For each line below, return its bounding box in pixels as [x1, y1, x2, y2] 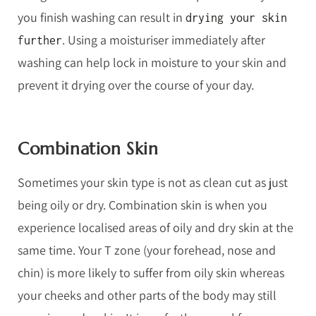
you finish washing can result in [18, 8, 186, 25]
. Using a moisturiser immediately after [62, 31, 265, 48]
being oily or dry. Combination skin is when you [18, 196, 267, 213]
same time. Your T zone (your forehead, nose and [18, 241, 276, 258]
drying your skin [186, 11, 287, 24]
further [18, 33, 62, 47]
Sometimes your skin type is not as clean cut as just [18, 174, 288, 190]
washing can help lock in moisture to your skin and [18, 54, 286, 71]
